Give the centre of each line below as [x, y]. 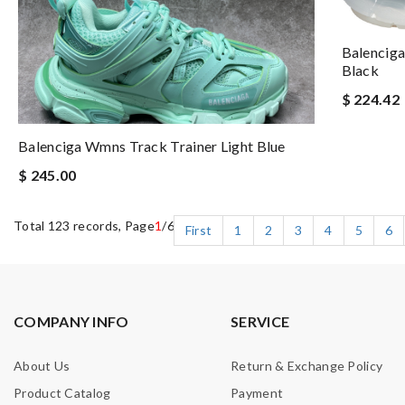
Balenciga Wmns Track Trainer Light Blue [152, 146]
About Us [42, 366]
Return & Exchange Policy [307, 366]
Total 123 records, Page [84, 226]
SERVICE [260, 322]
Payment [257, 393]
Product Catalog [62, 393]
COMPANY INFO [71, 322]
